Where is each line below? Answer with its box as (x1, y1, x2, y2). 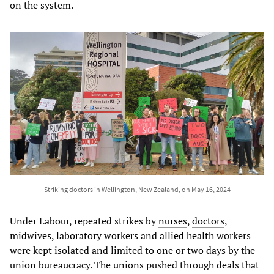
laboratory (56, 228, 102, 242)
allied (160, 228, 184, 242)
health (187, 228, 214, 242)
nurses (158, 213, 187, 228)
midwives (10, 228, 51, 242)
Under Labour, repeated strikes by (10, 213, 158, 228)
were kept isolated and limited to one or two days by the (10, 243, 255, 257)
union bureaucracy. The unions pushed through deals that (10, 257, 259, 272)
